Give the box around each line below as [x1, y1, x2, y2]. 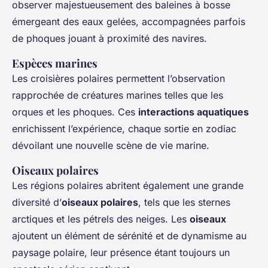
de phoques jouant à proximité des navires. [12, 32, 207, 45]
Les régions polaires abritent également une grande [12, 179, 243, 192]
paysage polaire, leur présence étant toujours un [12, 246, 230, 259]
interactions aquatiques [138, 106, 249, 118]
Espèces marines [12, 56, 98, 71]
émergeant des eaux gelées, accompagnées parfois [12, 16, 245, 28]
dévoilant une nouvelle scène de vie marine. [12, 139, 209, 152]
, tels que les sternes [138, 196, 230, 209]
